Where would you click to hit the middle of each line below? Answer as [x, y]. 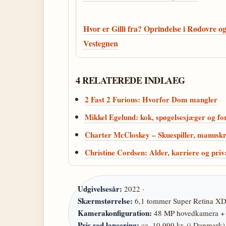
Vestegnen [101, 43]
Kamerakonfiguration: [115, 213]
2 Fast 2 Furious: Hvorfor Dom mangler [151, 99]
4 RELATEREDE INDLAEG [130, 80]
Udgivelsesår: [100, 189]
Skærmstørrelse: [105, 201]
